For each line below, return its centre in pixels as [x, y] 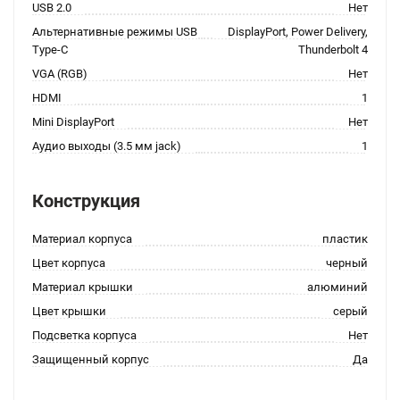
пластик [345, 239]
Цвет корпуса [69, 263]
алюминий [337, 287]
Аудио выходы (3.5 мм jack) [107, 146]
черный [347, 263]
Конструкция [86, 201]
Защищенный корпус [91, 359]
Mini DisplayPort [73, 122]
